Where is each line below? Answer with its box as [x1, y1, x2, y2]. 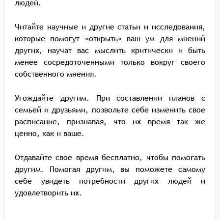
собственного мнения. [15, 68, 97, 79]
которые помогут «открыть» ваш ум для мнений [15, 33, 205, 44]
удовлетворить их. [15, 187, 82, 198]
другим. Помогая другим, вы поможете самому [15, 164, 205, 174]
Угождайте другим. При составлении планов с [15, 92, 205, 103]
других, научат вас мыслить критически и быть [15, 45, 205, 55]
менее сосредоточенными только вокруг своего [15, 56, 205, 67]
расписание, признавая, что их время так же [15, 116, 205, 127]
